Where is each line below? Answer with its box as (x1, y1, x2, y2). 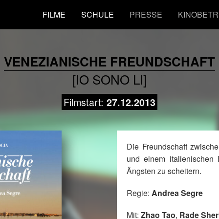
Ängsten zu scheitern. (127, 165, 201, 176)
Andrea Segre (152, 187, 203, 198)
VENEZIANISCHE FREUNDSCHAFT (4, 52, 215, 70)
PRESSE (130, 9, 163, 20)
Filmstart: (64, 94, 107, 109)
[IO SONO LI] (72, 69, 147, 88)
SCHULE (81, 9, 114, 20)
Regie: (127, 187, 152, 198)
